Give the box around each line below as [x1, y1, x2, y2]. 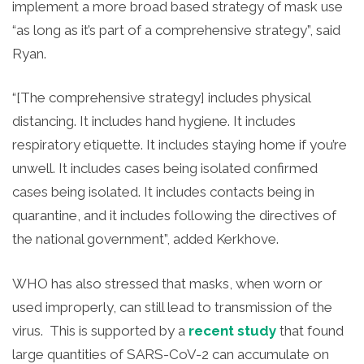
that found [276, 322, 344, 339]
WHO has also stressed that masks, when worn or [12, 275, 323, 292]
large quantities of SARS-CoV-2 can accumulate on [12, 345, 329, 362]
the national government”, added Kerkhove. [12, 231, 279, 248]
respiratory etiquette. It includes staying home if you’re [12, 136, 347, 154]
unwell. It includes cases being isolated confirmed [12, 160, 318, 177]
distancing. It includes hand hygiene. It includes [12, 113, 296, 130]
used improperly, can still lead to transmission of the [12, 298, 332, 315]
